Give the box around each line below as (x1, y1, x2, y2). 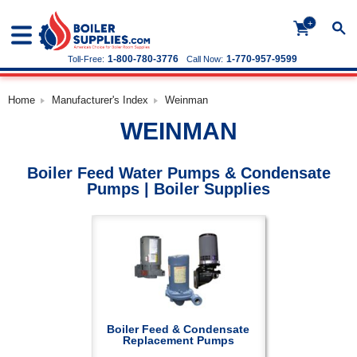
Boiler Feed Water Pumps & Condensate (26, 164, 331, 182)
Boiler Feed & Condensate (107, 323, 250, 335)
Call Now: (186, 54, 223, 64)
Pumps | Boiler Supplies (87, 180, 270, 198)
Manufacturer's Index (52, 94, 148, 106)
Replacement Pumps (122, 334, 234, 347)
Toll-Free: (68, 54, 104, 64)
